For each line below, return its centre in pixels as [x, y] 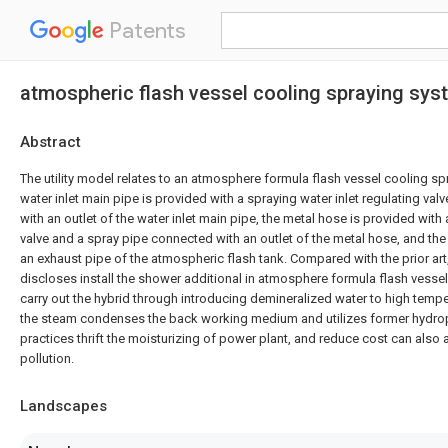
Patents [145, 30]
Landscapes [63, 406]
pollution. [47, 358]
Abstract [50, 142]
